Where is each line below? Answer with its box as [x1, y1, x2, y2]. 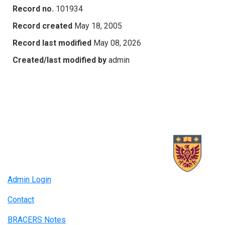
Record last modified [13, 38, 91, 48]
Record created [13, 21, 72, 31]
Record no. [13, 4, 54, 14]
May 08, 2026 [93, 38, 141, 48]
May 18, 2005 [74, 21, 122, 31]
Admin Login [8, 175, 51, 185]
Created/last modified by [13, 55, 106, 65]
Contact [8, 195, 34, 205]
